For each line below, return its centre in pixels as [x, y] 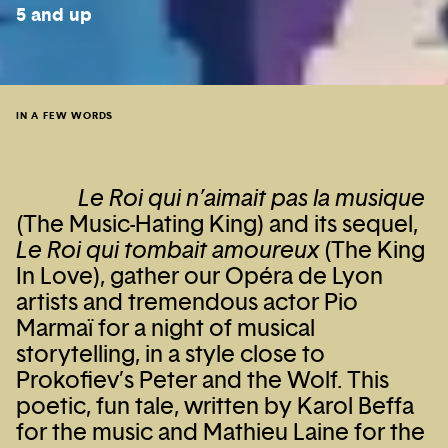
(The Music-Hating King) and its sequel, [217, 224]
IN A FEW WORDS [65, 115]
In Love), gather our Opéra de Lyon [199, 276]
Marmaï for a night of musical [165, 328]
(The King [372, 250]
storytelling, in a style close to [170, 354]
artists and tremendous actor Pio [187, 302]
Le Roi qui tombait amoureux [167, 250]
